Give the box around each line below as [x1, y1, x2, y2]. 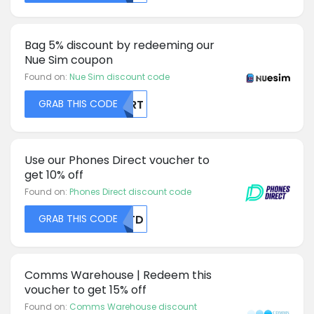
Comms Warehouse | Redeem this [25, 266, 212, 283]
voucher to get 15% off [25, 281, 146, 298]
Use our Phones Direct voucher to [25, 151, 210, 168]
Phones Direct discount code [69, 185, 191, 198]
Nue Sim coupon [25, 51, 113, 68]
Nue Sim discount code [69, 70, 170, 83]
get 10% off [25, 166, 83, 183]
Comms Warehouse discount [69, 300, 197, 313]
